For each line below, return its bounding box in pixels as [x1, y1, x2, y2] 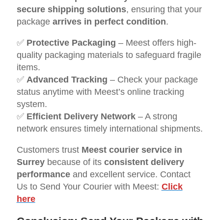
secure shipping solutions [16, 4, 126, 15]
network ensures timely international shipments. [16, 124, 203, 134]
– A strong [135, 111, 177, 122]
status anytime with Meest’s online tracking [16, 87, 184, 97]
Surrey [16, 157, 45, 167]
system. [16, 99, 47, 110]
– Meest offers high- [115, 38, 196, 48]
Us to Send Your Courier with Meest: [16, 182, 162, 192]
